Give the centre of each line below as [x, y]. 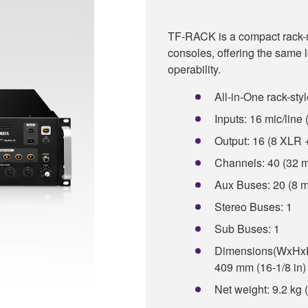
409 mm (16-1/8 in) [260, 267]
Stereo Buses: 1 [253, 206]
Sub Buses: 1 [247, 228]
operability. [194, 69]
